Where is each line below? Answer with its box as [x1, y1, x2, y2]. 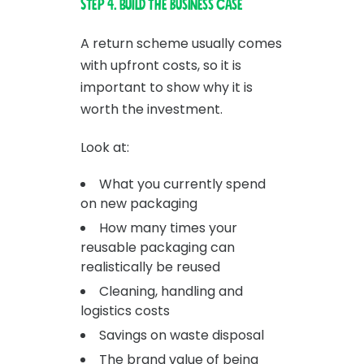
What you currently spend [99, 174, 266, 193]
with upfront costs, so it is [80, 55, 241, 75]
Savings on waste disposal [99, 325, 264, 344]
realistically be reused [80, 257, 220, 276]
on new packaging [80, 193, 197, 213]
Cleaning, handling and [99, 281, 243, 301]
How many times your [99, 218, 237, 237]
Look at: [80, 137, 129, 157]
